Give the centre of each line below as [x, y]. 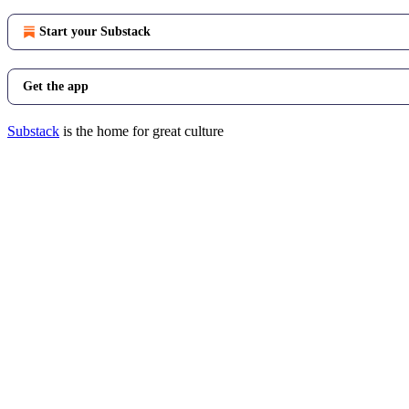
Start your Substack [95, 31]
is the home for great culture [142, 131]
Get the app [56, 86]
